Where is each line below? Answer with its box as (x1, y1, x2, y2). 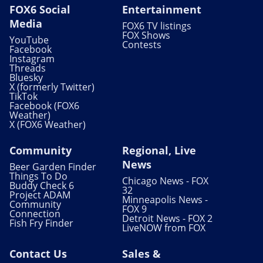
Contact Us (9, 246, 67, 261)
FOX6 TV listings (122, 19, 191, 32)
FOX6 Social (9, 2, 70, 16)
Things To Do (9, 169, 68, 183)
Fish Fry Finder (9, 216, 73, 230)
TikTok (9, 89, 38, 103)
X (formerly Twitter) (9, 80, 95, 93)
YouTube (9, 33, 49, 46)
